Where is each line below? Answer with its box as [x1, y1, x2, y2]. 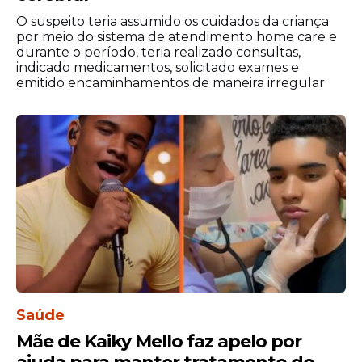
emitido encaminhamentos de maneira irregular [16, 75, 325, 91]
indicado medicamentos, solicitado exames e [16, 60, 299, 76]
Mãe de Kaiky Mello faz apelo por [16, 330, 301, 353]
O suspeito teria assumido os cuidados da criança [16, 14, 329, 30]
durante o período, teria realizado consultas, [16, 44, 301, 61]
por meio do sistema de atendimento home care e [16, 29, 337, 45]
